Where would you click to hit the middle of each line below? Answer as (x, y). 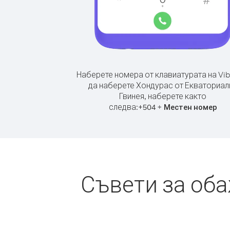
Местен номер (190, 107)
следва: (123, 107)
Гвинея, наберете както (163, 96)
